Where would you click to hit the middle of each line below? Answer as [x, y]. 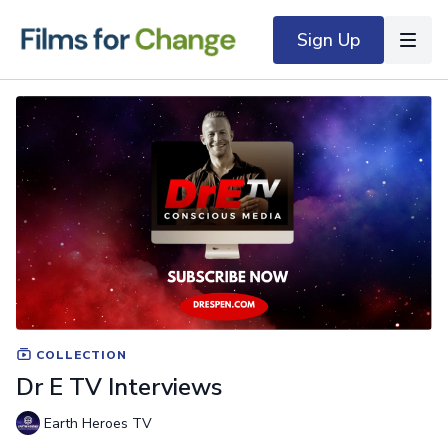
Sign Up [328, 39]
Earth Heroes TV [98, 424]
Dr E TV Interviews [119, 386]
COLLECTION [79, 354]
